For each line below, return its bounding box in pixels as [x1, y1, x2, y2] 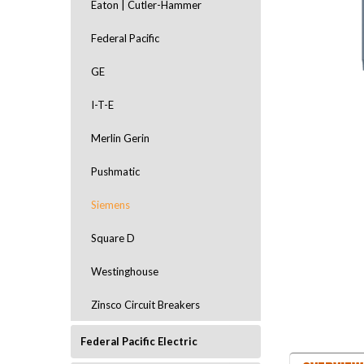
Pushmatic [91, 165, 140, 178]
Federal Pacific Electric [80, 335, 197, 348]
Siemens [91, 198, 130, 211]
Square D [91, 232, 135, 245]
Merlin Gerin [91, 132, 149, 145]
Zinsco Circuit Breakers [91, 298, 200, 311]
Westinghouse [91, 265, 158, 278]
